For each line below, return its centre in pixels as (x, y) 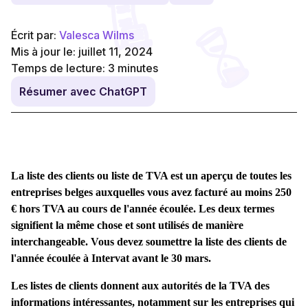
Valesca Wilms (97, 35)
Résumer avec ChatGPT (83, 91)
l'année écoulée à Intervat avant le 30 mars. (111, 258)
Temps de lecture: (59, 68)
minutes (138, 68)
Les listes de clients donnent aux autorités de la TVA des (140, 285)
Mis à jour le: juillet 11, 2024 (82, 51)
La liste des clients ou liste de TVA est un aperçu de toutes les (151, 175)
